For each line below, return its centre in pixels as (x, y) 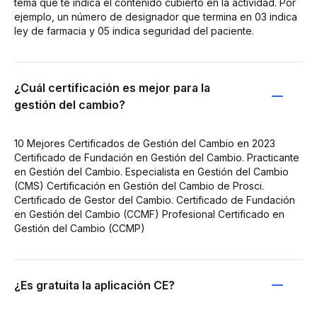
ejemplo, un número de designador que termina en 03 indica (156, 17)
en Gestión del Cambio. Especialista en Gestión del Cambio (151, 172)
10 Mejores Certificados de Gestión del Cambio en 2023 (145, 143)
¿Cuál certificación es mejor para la (112, 88)
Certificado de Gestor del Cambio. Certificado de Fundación (155, 200)
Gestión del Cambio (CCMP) (80, 228)
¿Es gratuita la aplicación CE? (94, 285)
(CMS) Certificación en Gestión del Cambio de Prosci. (139, 186)
